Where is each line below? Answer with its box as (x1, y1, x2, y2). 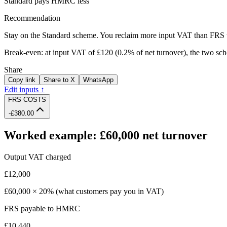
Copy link (8, 76, 35, 84)
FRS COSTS (8, 96, 46, 104)
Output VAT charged (4, 153, 71, 162)
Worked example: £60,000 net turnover (4, 129, 208, 142)
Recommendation (4, 14, 60, 23)
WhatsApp (83, 76, 113, 84)
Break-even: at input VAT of (4, 48, 95, 57)
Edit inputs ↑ (4, 85, 45, 94)
